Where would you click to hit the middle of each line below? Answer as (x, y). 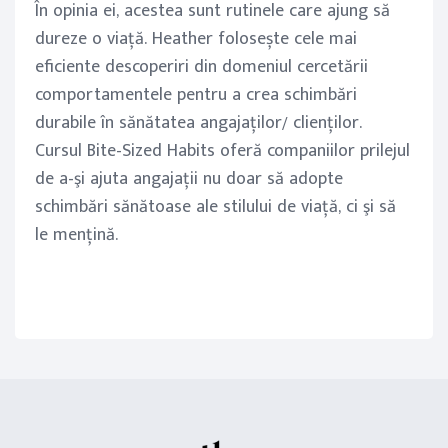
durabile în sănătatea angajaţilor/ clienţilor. (198, 123)
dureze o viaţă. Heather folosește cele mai (196, 39)
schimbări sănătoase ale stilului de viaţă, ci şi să (215, 207)
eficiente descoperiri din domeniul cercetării (201, 67)
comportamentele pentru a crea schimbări (196, 95)
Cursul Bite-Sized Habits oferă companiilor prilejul (222, 151)
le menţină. (76, 235)
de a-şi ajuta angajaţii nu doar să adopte (189, 179)
